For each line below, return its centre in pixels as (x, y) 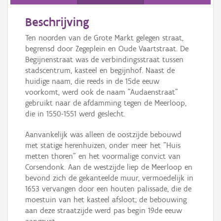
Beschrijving (57, 22)
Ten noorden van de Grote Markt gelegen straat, (104, 38)
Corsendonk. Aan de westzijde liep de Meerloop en (109, 167)
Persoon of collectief (38, 6)
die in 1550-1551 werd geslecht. (75, 114)
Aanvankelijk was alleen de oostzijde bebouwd (103, 135)
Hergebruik (23, 48)
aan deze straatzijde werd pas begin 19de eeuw (104, 211)
